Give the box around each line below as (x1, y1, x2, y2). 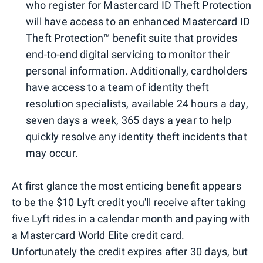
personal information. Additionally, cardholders (26, 64, 248, 77)
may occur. (26, 146, 78, 159)
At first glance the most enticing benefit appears (12, 179, 241, 192)
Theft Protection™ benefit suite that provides (26, 31, 238, 44)
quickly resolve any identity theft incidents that (26, 130, 247, 143)
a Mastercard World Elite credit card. (12, 228, 185, 241)
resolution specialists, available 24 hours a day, (26, 97, 248, 110)
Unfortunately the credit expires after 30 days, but (12, 245, 248, 258)
